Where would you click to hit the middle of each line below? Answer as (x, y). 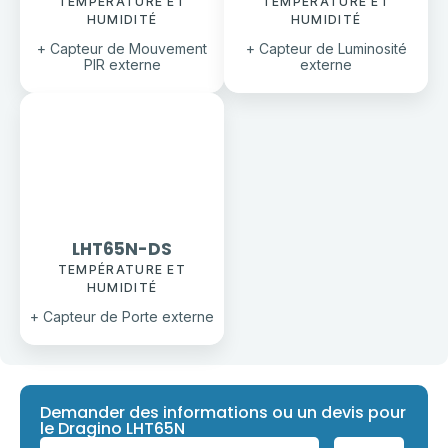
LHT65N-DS (122, 249)
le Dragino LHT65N (112, 429)
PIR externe (122, 65)
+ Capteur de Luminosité (326, 49)
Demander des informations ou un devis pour (223, 413)
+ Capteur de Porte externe (122, 317)
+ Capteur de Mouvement (122, 49)
